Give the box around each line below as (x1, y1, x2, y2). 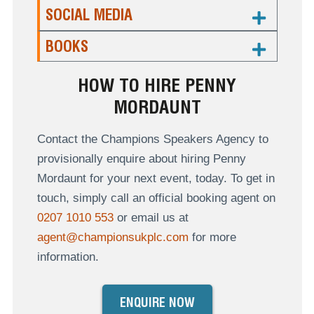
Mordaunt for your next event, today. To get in (36, 171, 275, 185)
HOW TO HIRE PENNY (78, 74, 236, 96)
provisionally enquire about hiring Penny (36, 151, 246, 165)
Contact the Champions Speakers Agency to (36, 132, 268, 146)
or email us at (113, 210, 189, 224)
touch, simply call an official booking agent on (36, 191, 275, 205)
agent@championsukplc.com (36, 230, 189, 244)
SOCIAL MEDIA (45, 6, 132, 25)
